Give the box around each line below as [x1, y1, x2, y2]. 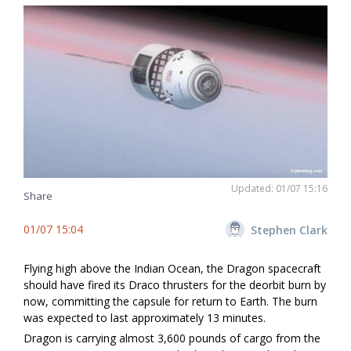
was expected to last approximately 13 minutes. [24, 310, 266, 326]
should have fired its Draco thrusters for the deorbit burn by [24, 277, 326, 293]
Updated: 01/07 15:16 [231, 182, 327, 196]
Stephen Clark [251, 222, 327, 237]
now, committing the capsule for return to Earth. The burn [24, 294, 317, 309]
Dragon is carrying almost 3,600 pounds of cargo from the [24, 331, 320, 346]
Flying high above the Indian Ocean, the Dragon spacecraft [24, 261, 321, 277]
